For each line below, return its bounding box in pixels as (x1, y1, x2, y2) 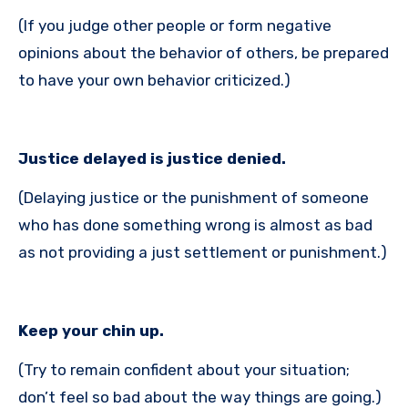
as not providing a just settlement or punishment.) (18, 242, 387, 261)
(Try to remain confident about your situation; (18, 360, 350, 379)
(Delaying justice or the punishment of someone (18, 188, 369, 207)
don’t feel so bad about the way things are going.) (18, 387, 382, 406)
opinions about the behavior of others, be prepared (18, 43, 389, 62)
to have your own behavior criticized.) (18, 70, 291, 89)
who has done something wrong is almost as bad (18, 215, 372, 234)
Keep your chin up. (18, 321, 164, 340)
